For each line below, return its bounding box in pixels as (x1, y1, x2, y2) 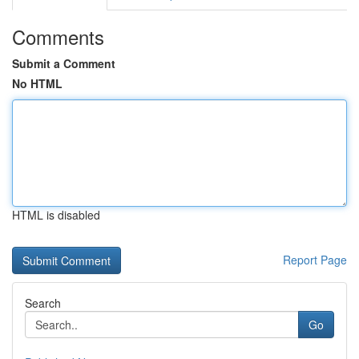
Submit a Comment (12, 55, 115, 71)
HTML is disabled (12, 207, 100, 223)
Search (25, 295, 61, 311)
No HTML (12, 75, 63, 91)
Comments (12, 22, 104, 50)
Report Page (283, 252, 347, 268)
